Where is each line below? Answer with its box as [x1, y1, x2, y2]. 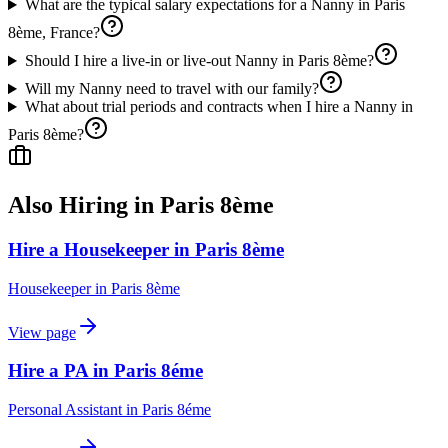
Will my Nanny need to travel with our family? [24, 80, 319, 98]
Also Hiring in [8, 192, 160, 219]
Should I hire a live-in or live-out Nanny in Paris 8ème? [24, 52, 374, 70]
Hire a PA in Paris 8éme [8, 360, 203, 382]
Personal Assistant [8, 401, 122, 419]
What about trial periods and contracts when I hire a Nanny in [24, 98, 413, 116]
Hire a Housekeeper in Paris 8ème [8, 238, 284, 260]
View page [8, 323, 76, 341]
